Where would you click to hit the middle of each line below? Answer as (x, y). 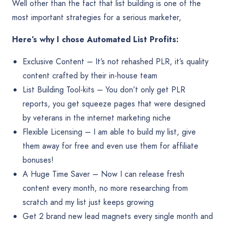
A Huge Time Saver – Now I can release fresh (103, 174)
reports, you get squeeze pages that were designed (114, 104)
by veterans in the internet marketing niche (96, 118)
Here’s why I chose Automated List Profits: (95, 40)
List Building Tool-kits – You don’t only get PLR (104, 90)
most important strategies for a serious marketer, (97, 18)
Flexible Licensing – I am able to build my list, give (109, 132)
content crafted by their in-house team (90, 76)
